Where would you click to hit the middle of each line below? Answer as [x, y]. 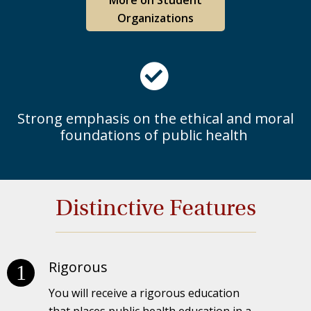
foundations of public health [155, 135]
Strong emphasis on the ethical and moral [155, 118]
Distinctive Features [155, 207]
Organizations [155, 18]
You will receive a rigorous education [144, 293]
